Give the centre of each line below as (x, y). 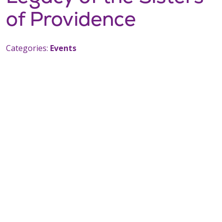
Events (63, 48)
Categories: (28, 48)
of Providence (71, 19)
